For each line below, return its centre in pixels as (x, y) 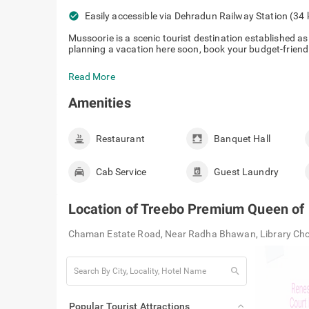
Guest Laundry (246, 172)
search (225, 271)
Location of (104, 209)
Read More (91, 77)
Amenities (99, 103)
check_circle (99, 16)
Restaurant (120, 139)
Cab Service (121, 172)
